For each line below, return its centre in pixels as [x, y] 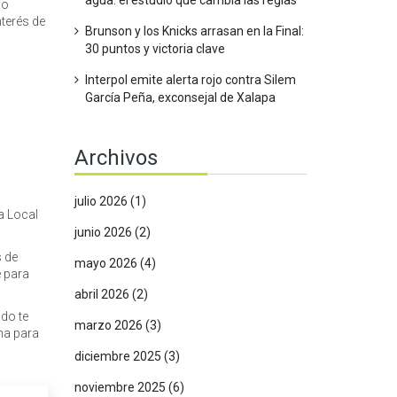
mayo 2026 [107, 263]
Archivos [116, 158]
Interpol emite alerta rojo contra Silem [190, 80]
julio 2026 [102, 201]
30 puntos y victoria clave [155, 49]
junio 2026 [104, 232]
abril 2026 [103, 294]
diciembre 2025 [119, 356]
